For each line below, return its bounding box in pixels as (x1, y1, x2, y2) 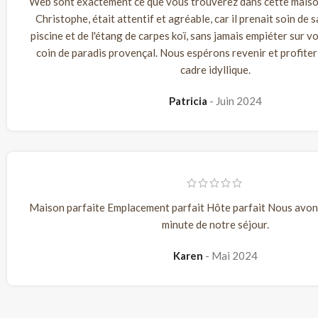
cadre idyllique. (180, 62, 251, 76)
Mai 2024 (211, 249, 258, 263)
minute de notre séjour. (161, 218, 269, 231)
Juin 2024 (215, 94, 262, 107)
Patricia (168, 94, 209, 107)
